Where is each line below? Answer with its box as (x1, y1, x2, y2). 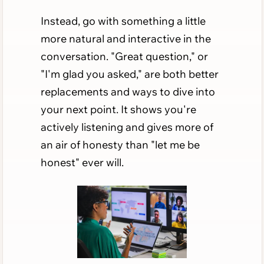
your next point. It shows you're (40, 102, 196, 116)
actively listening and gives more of (40, 120, 213, 134)
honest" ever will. (40, 155, 124, 169)
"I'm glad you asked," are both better (40, 67, 219, 81)
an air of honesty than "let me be (40, 137, 200, 151)
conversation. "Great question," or (40, 49, 208, 63)
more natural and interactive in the (40, 31, 211, 45)
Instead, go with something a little (40, 14, 206, 28)
